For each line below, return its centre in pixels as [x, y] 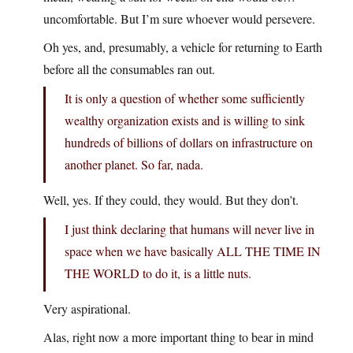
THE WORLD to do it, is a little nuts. [158, 273]
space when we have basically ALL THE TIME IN [193, 251]
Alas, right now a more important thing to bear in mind [178, 337]
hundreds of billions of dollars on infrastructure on [189, 143]
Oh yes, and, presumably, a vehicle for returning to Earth [183, 47]
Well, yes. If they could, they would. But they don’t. [171, 200]
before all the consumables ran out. [129, 69]
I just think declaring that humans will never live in [190, 229]
